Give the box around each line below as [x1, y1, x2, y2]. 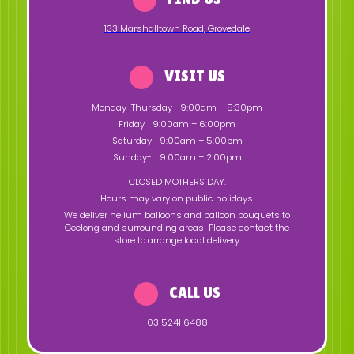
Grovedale [208, 21, 250, 35]
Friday [119, 117, 145, 130]
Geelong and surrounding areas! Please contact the [65, 220, 289, 234]
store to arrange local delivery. [113, 233, 241, 247]
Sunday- [112, 150, 152, 164]
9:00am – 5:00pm [159, 134, 243, 147]
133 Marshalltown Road [104, 21, 204, 35]
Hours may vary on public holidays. [100, 191, 254, 205]
